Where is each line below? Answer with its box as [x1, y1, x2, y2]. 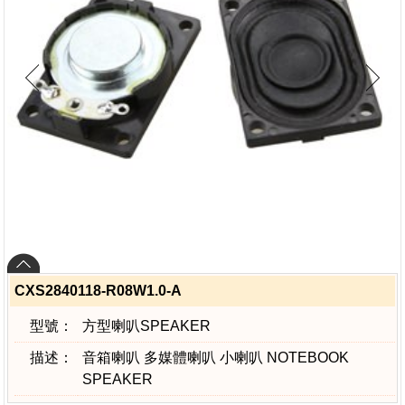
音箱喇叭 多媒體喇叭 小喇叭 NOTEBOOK [82, 350, 349, 365]
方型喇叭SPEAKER [82, 318, 211, 334]
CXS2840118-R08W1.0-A [14, 283, 182, 298]
